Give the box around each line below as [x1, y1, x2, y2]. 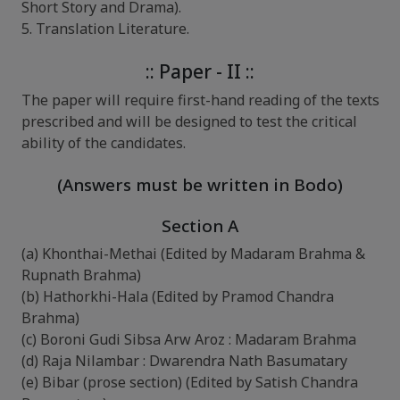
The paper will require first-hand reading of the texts [21, 90, 379, 110]
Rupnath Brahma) [21, 265, 141, 285]
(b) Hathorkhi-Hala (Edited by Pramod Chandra [21, 287, 334, 306]
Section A [162, 214, 238, 237]
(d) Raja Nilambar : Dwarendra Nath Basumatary [21, 351, 347, 371]
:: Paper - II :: [146, 59, 254, 84]
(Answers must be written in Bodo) [57, 173, 343, 196]
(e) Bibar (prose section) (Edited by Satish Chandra [21, 372, 358, 392]
